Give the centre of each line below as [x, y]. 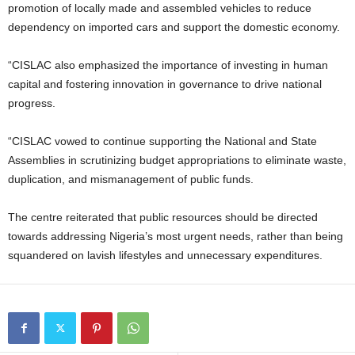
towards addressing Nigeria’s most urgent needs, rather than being [176, 237]
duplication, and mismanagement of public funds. [131, 179]
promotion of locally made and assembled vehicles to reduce [160, 8]
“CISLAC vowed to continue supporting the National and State [162, 141]
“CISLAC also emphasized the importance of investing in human [168, 65]
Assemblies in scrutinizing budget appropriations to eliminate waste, [177, 160]
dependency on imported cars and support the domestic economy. [174, 27]
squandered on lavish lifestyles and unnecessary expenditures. [165, 256]
